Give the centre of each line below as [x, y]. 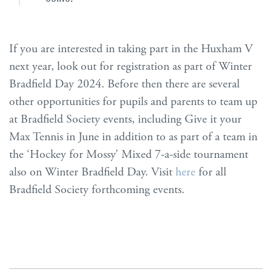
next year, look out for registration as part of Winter [131, 66]
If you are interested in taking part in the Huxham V [131, 49]
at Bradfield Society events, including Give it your [125, 119]
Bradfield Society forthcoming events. [97, 189]
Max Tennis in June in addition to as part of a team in [133, 137]
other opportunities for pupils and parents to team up [133, 101]
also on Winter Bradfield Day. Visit [92, 172]
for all [211, 172]
